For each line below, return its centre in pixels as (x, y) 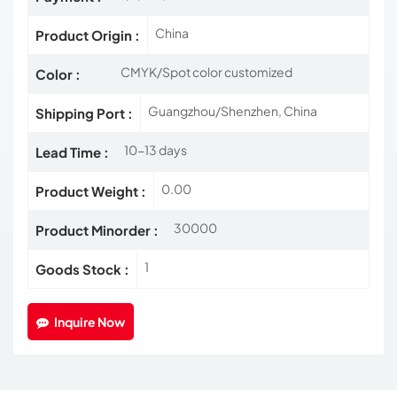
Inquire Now (90, 322)
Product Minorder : (97, 230)
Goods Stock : (82, 269)
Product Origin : (88, 35)
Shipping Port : (84, 113)
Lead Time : (72, 152)
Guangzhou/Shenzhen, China (233, 111)
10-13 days (156, 150)
